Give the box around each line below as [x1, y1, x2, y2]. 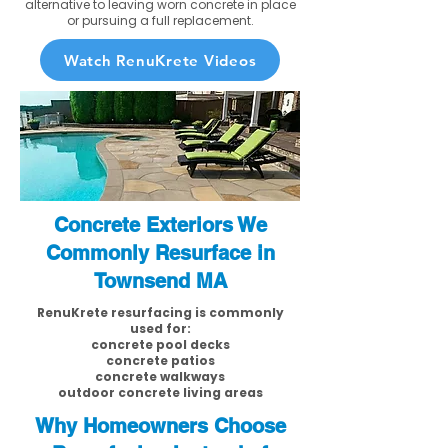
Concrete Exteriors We [53, 213, 267, 237]
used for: [129, 320, 191, 337]
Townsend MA [93, 269, 227, 293]
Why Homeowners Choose [34, 414, 286, 438]
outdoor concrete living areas [57, 384, 263, 401]
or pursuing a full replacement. [66, 12, 254, 29]
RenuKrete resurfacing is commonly [36, 304, 284, 321]
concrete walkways [95, 368, 225, 385]
